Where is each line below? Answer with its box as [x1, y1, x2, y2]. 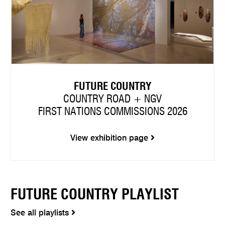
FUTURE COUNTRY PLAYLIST [11, 188, 179, 203]
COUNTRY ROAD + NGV [63, 93, 162, 104]
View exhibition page [70, 134, 151, 143]
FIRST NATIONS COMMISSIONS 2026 [38, 106, 187, 117]
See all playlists [11, 209, 72, 218]
